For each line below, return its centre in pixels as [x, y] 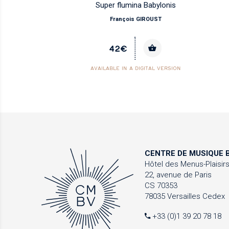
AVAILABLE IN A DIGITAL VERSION [135, 68]
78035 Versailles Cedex [185, 197]
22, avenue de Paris [178, 175]
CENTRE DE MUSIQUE [184, 154]
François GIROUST [135, 19]
